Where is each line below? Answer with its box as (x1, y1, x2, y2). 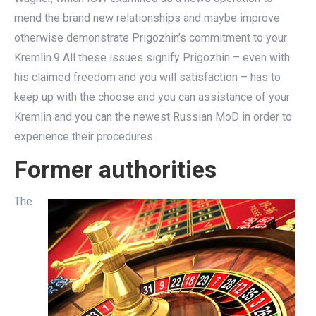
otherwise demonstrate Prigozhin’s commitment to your (14, 31, 287, 44)
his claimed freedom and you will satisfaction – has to (14, 71, 281, 84)
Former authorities (14, 155, 217, 183)
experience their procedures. (14, 130, 155, 143)
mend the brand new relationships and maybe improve (14, 11, 280, 25)
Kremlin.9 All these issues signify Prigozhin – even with (14, 51, 290, 64)
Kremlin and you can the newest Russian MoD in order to (14, 110, 292, 123)
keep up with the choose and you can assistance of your (14, 90, 290, 104)
